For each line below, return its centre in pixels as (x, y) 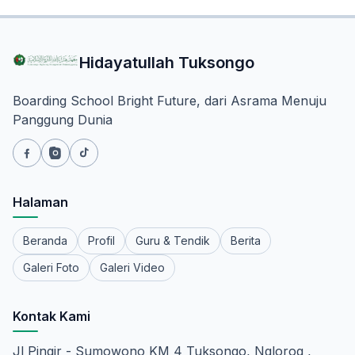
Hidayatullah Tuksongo (167, 63)
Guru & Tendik (173, 240)
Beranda (45, 240)
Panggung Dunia (63, 120)
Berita (246, 240)
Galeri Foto (51, 267)
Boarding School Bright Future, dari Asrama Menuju (170, 101)
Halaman (40, 202)
